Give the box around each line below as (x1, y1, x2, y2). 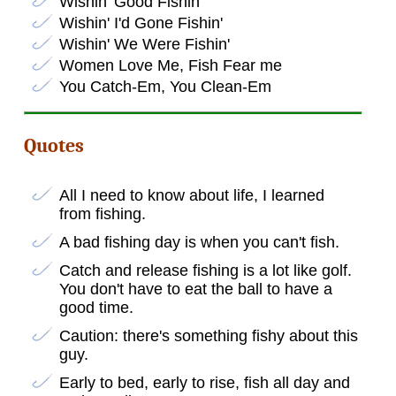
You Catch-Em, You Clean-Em (58, 77, 271, 95)
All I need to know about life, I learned (58, 187, 324, 205)
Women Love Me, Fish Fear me (58, 56, 282, 74)
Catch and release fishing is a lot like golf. (58, 262, 352, 280)
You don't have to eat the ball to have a (58, 280, 332, 299)
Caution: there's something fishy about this (58, 327, 358, 346)
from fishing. (58, 205, 146, 224)
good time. (58, 299, 133, 317)
